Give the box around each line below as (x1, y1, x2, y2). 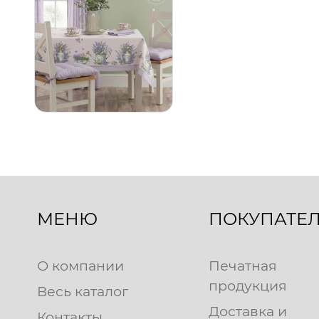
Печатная (208, 256, 277, 274)
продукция (208, 276, 287, 294)
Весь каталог (37, 282, 128, 300)
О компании (37, 256, 124, 274)
